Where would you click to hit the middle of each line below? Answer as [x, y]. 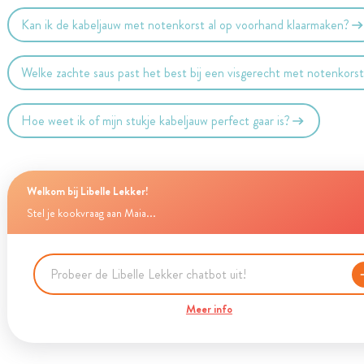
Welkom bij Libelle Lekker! [87, 191]
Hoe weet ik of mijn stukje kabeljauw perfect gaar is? [156, 120]
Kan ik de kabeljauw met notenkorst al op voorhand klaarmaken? [186, 24]
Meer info [209, 309]
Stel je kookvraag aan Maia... [91, 213]
